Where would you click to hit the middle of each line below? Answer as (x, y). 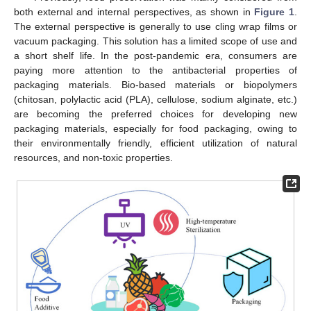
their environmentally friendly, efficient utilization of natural (155, 143)
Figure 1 (275, 11)
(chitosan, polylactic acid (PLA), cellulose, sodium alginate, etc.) (155, 99)
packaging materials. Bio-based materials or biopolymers (155, 84)
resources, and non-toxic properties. (93, 157)
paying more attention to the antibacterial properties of (155, 70)
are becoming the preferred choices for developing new (155, 114)
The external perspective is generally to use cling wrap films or (155, 26)
